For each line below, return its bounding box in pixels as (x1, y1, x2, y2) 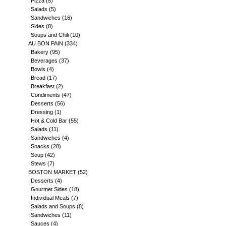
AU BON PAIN (28, 40, 63, 46)
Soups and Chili (31, 32, 69, 38)
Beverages (31, 58, 58, 64)
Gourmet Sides (31, 186, 68, 192)
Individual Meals (31, 195, 70, 201)
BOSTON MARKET (28, 169, 76, 175)
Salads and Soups (31, 203, 75, 209)
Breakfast (31, 83, 54, 89)
